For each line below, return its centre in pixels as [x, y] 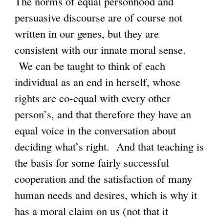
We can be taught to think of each [90, 66]
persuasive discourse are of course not [99, 17]
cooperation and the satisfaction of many [103, 179]
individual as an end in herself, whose [98, 82]
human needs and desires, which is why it [106, 195]
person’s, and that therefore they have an [103, 114]
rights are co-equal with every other [93, 98]
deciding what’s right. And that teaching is [109, 146]
